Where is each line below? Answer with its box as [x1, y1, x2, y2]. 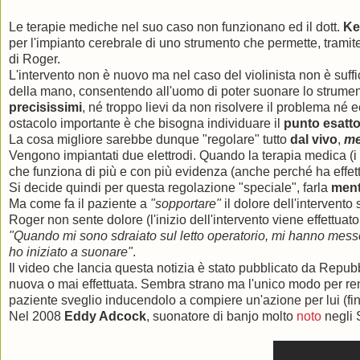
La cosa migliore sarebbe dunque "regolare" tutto [9, 133, 290, 147]
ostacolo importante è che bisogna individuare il [9, 117, 284, 131]
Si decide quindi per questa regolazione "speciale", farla [9, 181, 331, 195]
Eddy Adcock [64, 309, 146, 324]
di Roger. [9, 52, 60, 67]
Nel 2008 [9, 309, 64, 324]
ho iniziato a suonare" [9, 245, 133, 260]
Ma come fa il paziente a [9, 197, 150, 211]
